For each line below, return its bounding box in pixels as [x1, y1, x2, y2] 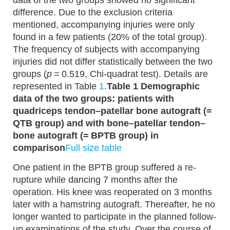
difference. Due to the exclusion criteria [13, 7, 172, 17]
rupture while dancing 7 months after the [13, 175, 178, 185]
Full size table [65, 143, 122, 153]
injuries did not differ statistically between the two [13, 56, 213, 67]
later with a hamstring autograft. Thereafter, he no [13, 199, 215, 209]
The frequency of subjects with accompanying [13, 44, 200, 54]
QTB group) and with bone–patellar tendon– [13, 118, 205, 128]
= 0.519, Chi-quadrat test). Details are [52, 69, 208, 79]
